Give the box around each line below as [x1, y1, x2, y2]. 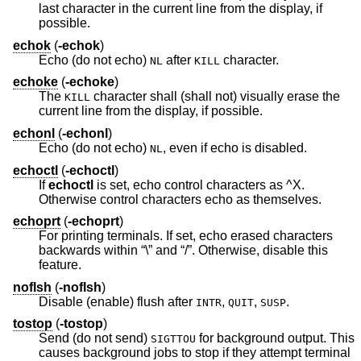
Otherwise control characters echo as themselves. [39, 192, 322, 206]
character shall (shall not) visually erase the [90, 89, 287, 104]
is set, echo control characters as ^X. [93, 177, 305, 192]
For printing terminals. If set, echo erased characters [39, 229, 333, 243]
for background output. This [196, 331, 330, 346]
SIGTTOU [151, 333, 196, 346]
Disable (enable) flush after [39, 294, 196, 309]
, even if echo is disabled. [255, 140, 307, 155]
